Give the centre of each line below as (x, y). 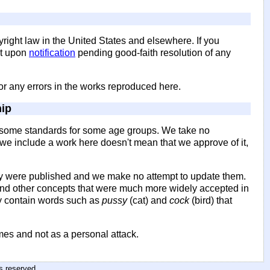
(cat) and (148, 200)
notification (52, 53)
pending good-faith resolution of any (153, 53)
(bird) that (211, 200)
